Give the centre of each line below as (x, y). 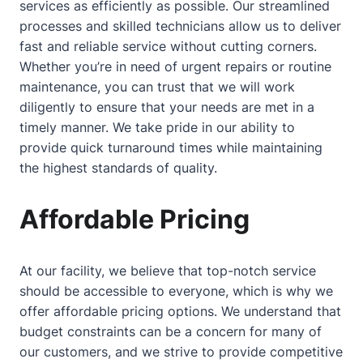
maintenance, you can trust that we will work (157, 86)
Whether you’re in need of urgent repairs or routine (175, 66)
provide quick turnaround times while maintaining (171, 147)
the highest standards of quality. (118, 167)
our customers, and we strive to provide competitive (181, 351)
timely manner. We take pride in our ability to (157, 127)
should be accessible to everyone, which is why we (176, 290)
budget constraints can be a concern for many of (171, 331)
